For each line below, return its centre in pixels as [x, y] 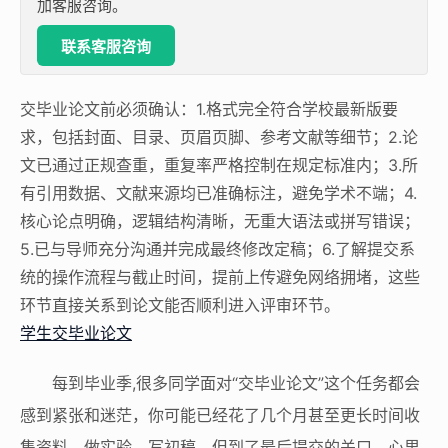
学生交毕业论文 [76, 332]
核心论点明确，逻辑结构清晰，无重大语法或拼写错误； [220, 220]
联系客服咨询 [106, 46]
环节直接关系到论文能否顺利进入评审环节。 [180, 304]
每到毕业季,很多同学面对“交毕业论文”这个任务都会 [236, 382]
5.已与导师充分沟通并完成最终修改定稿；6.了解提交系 [217, 248]
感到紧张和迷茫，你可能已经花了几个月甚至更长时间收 [220, 414]
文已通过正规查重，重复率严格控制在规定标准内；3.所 [219, 164]
